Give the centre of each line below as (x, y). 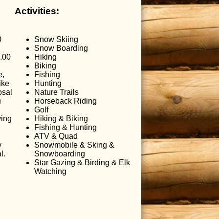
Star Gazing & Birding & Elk (82, 163)
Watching (50, 172)
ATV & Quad (56, 136)
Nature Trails (56, 92)
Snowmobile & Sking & (74, 145)
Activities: (37, 11)
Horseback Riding (66, 101)
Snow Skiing (56, 40)
